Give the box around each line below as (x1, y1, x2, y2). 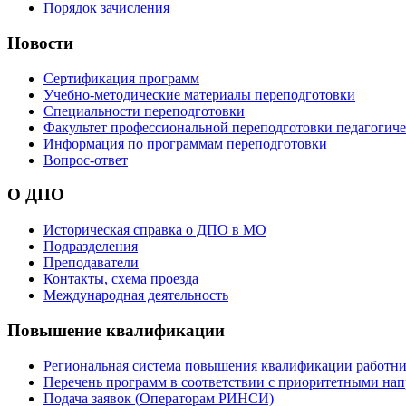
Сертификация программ (43, 70, 199, 86)
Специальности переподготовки (43, 102, 245, 119)
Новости (7, 33, 73, 53)
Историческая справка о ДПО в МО (43, 222, 266, 238)
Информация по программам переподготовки (43, 135, 327, 151)
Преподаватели (43, 255, 139, 271)
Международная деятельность (43, 287, 228, 304)
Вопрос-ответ (43, 151, 128, 168)
